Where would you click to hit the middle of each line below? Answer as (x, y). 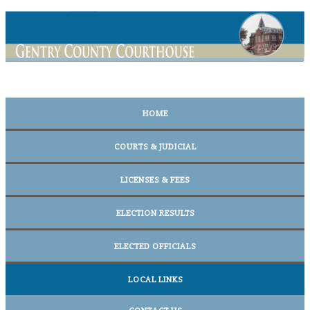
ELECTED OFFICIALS (155, 246)
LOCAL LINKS (155, 280)
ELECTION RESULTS (155, 213)
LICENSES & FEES (155, 180)
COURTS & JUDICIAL (155, 147)
